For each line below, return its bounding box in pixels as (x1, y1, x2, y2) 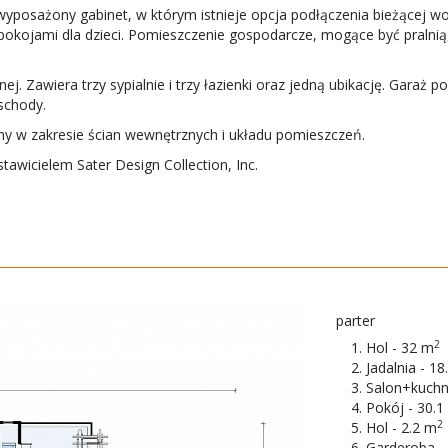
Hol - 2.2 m (366, 417, 438, 437)
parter (336, 310, 376, 330)
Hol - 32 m (366, 337, 435, 357)
